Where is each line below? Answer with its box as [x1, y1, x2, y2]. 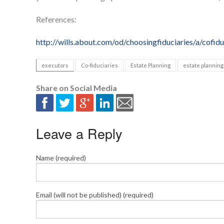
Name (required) [36, 153, 86, 162]
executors [41, 62, 68, 69]
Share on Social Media [36, 83, 117, 93]
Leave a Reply [36, 123, 122, 143]
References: [36, 14, 76, 24]
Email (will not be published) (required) [36, 190, 153, 199]
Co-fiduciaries [81, 62, 118, 69]
